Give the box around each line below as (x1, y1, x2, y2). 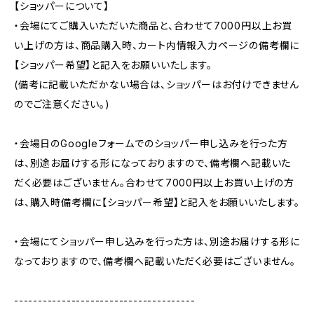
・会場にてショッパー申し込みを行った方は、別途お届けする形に (14, 235, 300, 247)
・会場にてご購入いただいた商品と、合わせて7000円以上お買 (14, 20, 292, 32)
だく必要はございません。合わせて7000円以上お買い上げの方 (14, 177, 294, 189)
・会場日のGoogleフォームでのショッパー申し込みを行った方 (14, 137, 288, 149)
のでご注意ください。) (14, 98, 110, 110)
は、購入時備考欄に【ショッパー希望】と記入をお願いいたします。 (14, 196, 300, 208)
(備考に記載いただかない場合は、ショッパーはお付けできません (14, 78, 299, 90)
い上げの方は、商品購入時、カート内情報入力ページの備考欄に (14, 39, 300, 51)
